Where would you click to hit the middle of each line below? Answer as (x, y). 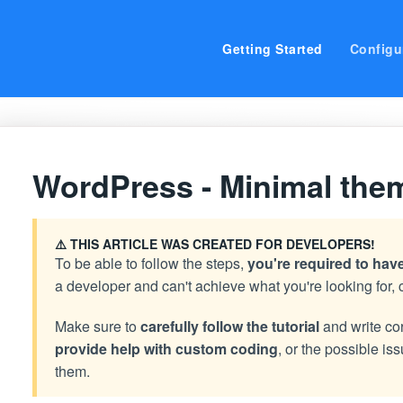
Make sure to (97, 326)
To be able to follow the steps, (151, 263)
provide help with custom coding (166, 349)
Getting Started (273, 49)
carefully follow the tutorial (229, 326)
